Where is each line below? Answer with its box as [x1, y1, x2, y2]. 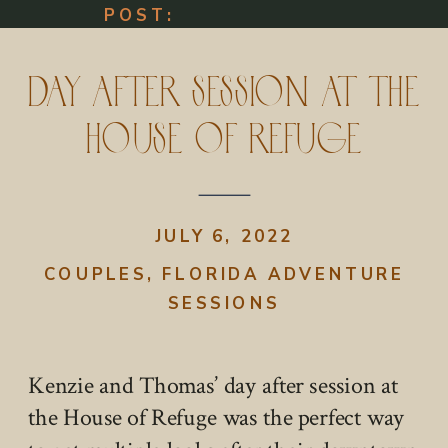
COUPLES [43, 262, 148, 286]
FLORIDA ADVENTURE [162, 262, 405, 286]
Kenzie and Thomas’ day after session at [28, 370, 398, 402]
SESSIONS [167, 292, 281, 315]
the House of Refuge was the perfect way [28, 402, 405, 434]
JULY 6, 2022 [154, 224, 294, 248]
